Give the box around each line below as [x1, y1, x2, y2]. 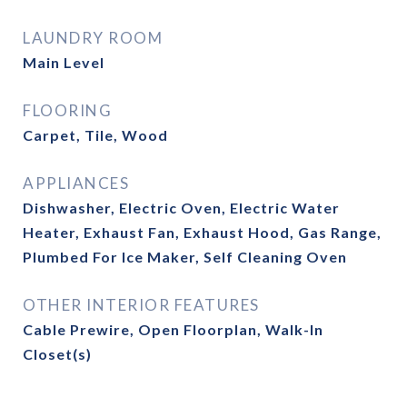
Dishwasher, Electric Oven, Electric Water [23, 199, 340, 216]
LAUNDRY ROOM [23, 28, 163, 47]
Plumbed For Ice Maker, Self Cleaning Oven [23, 248, 347, 265]
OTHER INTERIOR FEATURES [23, 295, 260, 314]
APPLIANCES [23, 174, 129, 193]
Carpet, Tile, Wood [23, 126, 168, 144]
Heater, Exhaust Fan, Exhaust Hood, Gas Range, [23, 223, 382, 241]
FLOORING [23, 101, 112, 120]
